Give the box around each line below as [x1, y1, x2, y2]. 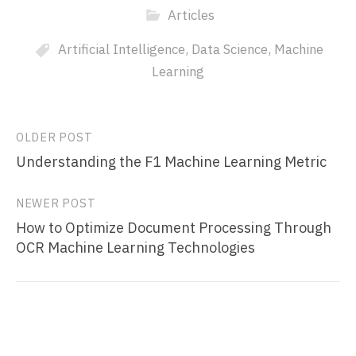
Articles [167, 6, 215, 24]
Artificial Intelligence [58, 40, 185, 58]
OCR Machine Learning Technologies [16, 238, 255, 257]
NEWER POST [16, 195, 96, 211]
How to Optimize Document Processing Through [16, 218, 331, 237]
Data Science [192, 40, 268, 58]
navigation [15, 157, 106, 184]
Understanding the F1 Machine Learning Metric [16, 152, 327, 171]
